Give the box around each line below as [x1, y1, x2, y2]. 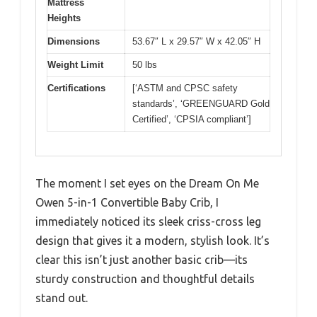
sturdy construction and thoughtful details [35, 272, 255, 286]
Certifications [47, 82, 105, 93]
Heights [47, 12, 81, 23]
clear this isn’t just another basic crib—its [35, 253, 248, 267]
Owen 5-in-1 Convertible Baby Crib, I [35, 196, 219, 209]
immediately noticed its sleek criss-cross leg [35, 215, 261, 229]
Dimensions [47, 35, 100, 47]
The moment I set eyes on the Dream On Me [35, 177, 259, 190]
